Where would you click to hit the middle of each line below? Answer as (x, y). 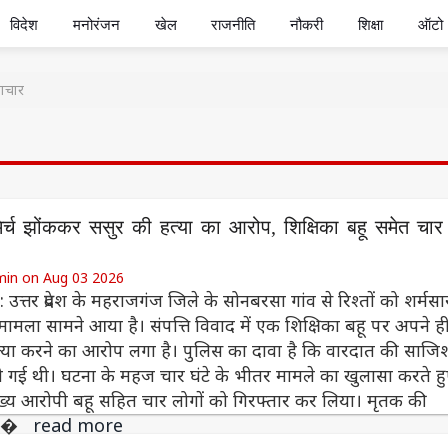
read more (78, 425)
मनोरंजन (96, 24)
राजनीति (233, 24)
